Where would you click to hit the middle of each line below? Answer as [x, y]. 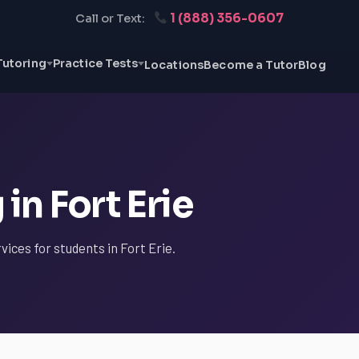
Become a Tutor [251, 65]
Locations [174, 65]
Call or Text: [110, 18]
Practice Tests [95, 63]
